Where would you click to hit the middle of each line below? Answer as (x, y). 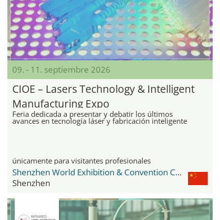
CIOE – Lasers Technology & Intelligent (103, 89)
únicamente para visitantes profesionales (82, 160)
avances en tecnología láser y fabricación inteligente (100, 121)
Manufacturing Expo (61, 103)
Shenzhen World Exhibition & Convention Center (179, 172)
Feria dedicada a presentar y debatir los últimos (93, 114)
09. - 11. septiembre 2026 (61, 69)
